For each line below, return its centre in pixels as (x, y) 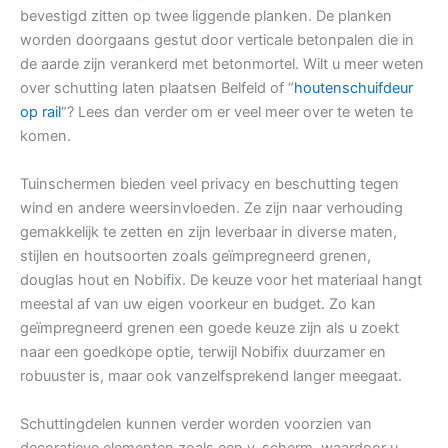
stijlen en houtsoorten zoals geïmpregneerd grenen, (195, 256)
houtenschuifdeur (353, 88)
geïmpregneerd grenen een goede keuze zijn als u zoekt (209, 328)
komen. (45, 136)
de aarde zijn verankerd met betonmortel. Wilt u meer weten (222, 64)
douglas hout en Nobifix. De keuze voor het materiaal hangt (221, 280)
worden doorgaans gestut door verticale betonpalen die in (217, 40)
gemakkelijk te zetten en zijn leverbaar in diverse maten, (208, 232)
